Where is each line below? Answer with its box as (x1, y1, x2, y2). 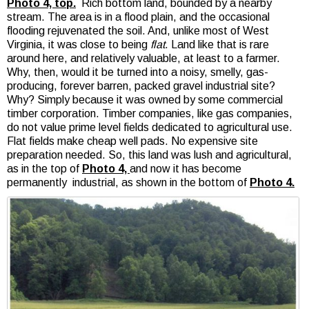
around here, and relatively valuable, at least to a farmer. (7, 52, 280, 64)
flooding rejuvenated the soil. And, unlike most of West (7, 24, 269, 37)
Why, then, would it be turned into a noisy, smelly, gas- (7, 66, 268, 78)
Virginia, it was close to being (7, 38, 150, 50)
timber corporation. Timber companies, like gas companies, (7, 107, 292, 119)
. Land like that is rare (165, 38, 269, 50)
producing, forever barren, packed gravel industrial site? (7, 79, 275, 92)
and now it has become (130, 162, 241, 175)
